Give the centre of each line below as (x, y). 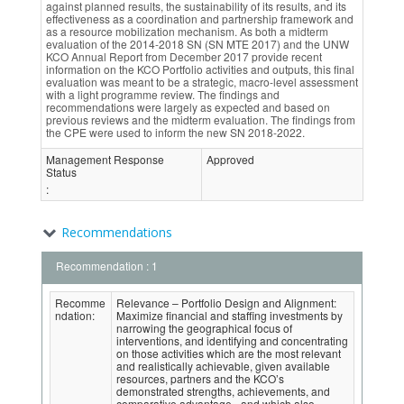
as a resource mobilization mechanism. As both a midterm (187, 31)
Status (61, 172)
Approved (230, 159)
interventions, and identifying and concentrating (232, 340)
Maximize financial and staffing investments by (230, 315)
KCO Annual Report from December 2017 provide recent (184, 56)
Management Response (105, 159)
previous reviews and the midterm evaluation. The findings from (201, 119)
